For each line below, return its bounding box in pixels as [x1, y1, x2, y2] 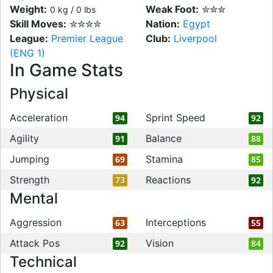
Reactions [146, 174, 191, 186]
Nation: [146, 18, 180, 30]
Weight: [10, 3, 47, 15]
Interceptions [146, 216, 206, 229]
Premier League [51, 32, 123, 44]
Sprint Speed [146, 112, 205, 124]
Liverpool [174, 32, 217, 44]
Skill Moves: [10, 18, 66, 30]
